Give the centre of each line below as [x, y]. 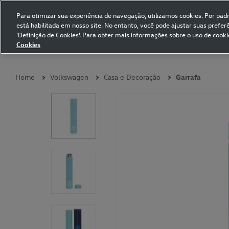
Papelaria [188, 49]
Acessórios [146, 49]
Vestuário [61, 49]
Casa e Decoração [132, 77]
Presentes [102, 49]
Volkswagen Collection [44, 27]
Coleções [20, 49]
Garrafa [188, 77]
